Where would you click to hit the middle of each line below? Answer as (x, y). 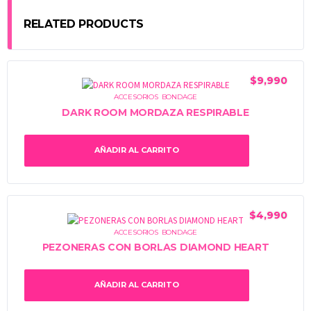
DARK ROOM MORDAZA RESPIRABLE (155, 112)
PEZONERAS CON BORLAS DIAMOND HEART (155, 247)
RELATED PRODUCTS (84, 24)
